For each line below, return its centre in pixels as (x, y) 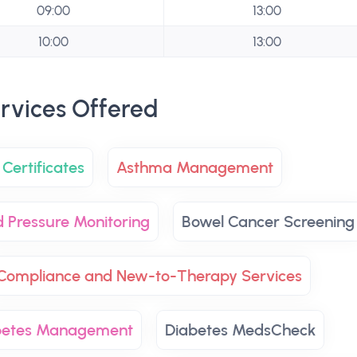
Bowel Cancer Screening (268, 222)
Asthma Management (194, 167)
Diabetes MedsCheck (240, 330)
